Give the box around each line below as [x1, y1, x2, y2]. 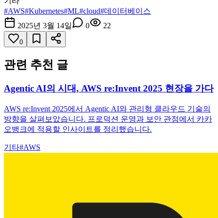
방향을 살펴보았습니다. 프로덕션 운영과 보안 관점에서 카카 [4, 114, 212, 123]
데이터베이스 [104, 7, 151, 16]
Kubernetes [29, 7, 64, 16]
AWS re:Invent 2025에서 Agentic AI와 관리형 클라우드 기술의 [4, 104, 211, 113]
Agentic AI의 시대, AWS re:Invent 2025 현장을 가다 [4, 83, 214, 93]
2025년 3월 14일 [18, 21, 72, 30]
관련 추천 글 [4, 58, 68, 71]
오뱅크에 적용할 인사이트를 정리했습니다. [4, 125, 152, 133]
